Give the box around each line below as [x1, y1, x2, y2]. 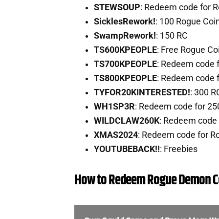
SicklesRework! [94, 16, 155, 26]
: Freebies [160, 144, 197, 154]
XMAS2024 [94, 130, 138, 140]
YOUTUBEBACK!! [94, 144, 160, 154]
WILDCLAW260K [94, 115, 159, 126]
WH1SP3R [94, 101, 135, 111]
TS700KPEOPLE [94, 59, 157, 69]
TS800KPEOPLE [94, 73, 157, 83]
